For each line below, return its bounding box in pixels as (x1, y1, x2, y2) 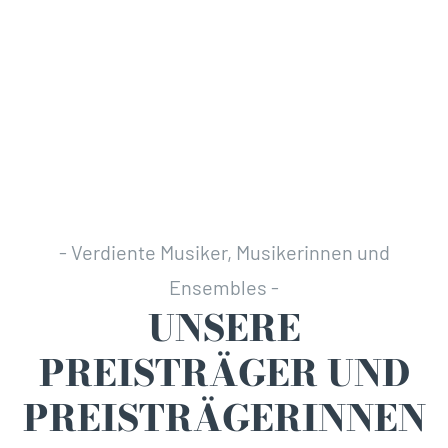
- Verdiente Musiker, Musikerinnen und (58, 239, 390, 264)
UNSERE (147, 299, 301, 355)
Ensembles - (169, 274, 279, 299)
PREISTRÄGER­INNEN (22, 389, 426, 445)
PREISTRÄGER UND (38, 344, 410, 400)
